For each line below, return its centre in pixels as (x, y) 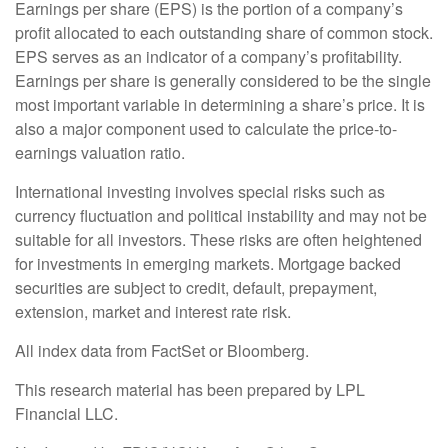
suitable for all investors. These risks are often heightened (218, 240)
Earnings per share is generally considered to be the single (223, 81)
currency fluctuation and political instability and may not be (221, 216)
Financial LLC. (66, 414)
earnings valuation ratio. (100, 153)
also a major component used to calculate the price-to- (206, 129)
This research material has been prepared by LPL (190, 390)
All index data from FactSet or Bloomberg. (162, 351)
